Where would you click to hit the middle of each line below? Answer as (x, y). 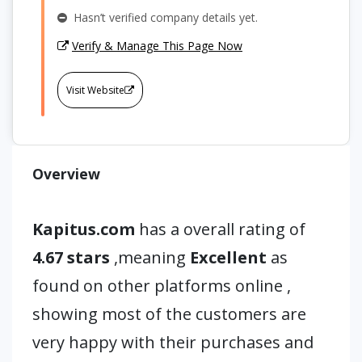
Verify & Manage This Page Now (157, 46)
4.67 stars (73, 257)
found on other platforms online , (162, 286)
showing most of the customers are (169, 314)
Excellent (228, 257)
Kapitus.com (86, 229)
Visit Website (95, 90)
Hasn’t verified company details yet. (162, 17)
